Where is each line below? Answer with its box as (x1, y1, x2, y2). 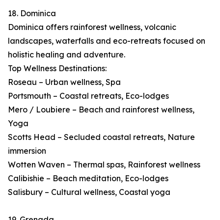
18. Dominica (8, 8, 56, 19)
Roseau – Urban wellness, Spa (8, 77, 121, 87)
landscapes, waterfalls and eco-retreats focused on (8, 36, 205, 46)
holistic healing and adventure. (8, 50, 125, 60)
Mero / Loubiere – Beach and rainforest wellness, (8, 105, 194, 115)
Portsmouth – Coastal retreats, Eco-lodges (8, 91, 169, 101)
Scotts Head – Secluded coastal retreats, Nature (8, 132, 195, 142)
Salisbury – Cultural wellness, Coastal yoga (8, 187, 170, 197)
